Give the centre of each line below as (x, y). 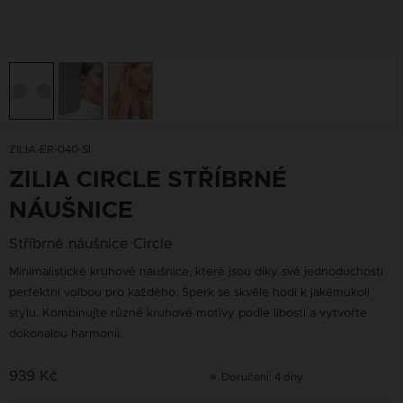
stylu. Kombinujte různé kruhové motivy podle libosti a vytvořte (188, 313)
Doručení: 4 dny (262, 377)
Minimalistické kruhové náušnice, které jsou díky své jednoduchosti (196, 271)
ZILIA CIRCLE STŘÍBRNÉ (148, 180)
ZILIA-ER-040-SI (50, 149)
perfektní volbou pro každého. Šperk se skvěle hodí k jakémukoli (189, 292)
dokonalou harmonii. (66, 333)
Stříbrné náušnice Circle (91, 244)
